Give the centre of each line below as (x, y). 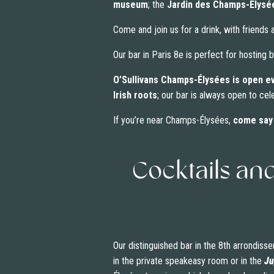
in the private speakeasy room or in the (188, 261)
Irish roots (135, 95)
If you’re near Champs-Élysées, (173, 120)
